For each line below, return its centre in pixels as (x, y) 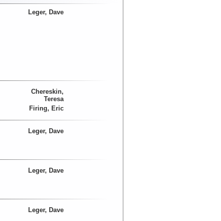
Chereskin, (47, 92)
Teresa (54, 99)
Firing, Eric (46, 109)
